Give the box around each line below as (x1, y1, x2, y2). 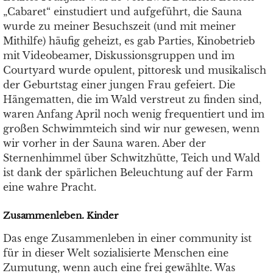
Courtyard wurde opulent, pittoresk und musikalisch (3, 64, 266, 76)
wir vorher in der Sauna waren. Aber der (3, 137, 206, 149)
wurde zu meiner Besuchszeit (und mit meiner (3, 20, 236, 32)
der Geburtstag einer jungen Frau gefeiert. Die (3, 79, 235, 91)
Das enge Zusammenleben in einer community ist (3, 232, 252, 244)
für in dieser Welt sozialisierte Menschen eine (3, 247, 229, 259)
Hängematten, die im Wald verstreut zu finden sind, (3, 93, 261, 105)
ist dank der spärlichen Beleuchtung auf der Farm (3, 166, 253, 179)
